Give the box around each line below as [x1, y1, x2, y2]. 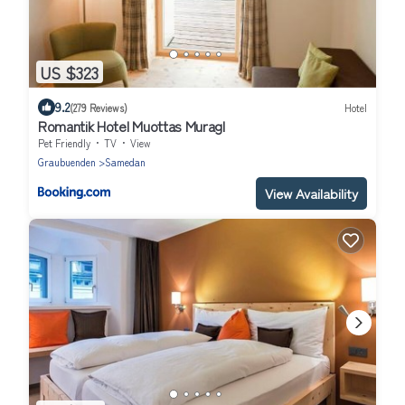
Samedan [105, 155, 146, 170]
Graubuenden [38, 155, 96, 170]
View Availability [265, 184, 358, 203]
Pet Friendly [38, 136, 90, 151]
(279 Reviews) [70, 99, 127, 115]
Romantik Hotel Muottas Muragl [38, 115, 225, 137]
